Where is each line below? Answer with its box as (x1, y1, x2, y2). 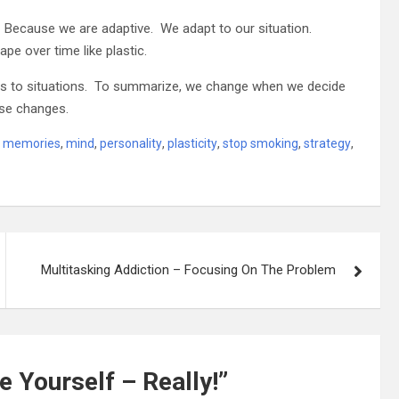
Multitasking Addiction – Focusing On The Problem (41, 261, 337, 278)
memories (3, 135, 61, 151)
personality (100, 135, 162, 151)
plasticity (167, 135, 217, 151)
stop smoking (223, 135, 298, 151)
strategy (304, 135, 351, 151)
